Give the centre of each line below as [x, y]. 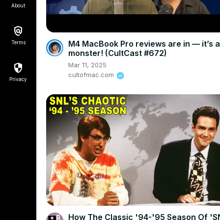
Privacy [18, 79]
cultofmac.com [91, 75]
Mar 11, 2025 [87, 65]
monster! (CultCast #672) [118, 53]
